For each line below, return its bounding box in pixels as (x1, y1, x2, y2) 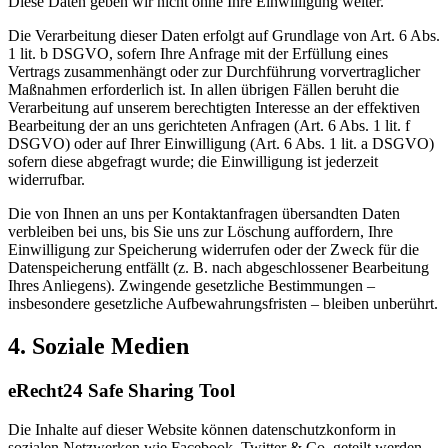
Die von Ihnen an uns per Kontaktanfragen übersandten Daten (8, 205, 400, 223)
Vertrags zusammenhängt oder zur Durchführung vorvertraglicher (8, 63, 420, 81)
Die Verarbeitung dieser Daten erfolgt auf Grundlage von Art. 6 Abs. (8, 27, 440, 45)
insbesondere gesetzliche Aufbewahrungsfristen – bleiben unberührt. (8, 295, 438, 313)
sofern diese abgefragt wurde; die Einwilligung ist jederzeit (8, 153, 378, 171)
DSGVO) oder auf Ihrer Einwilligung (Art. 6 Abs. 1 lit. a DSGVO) (8, 135, 434, 153)
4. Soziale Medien (8, 333, 189, 360)
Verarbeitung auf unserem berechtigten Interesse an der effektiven (8, 99, 420, 117)
